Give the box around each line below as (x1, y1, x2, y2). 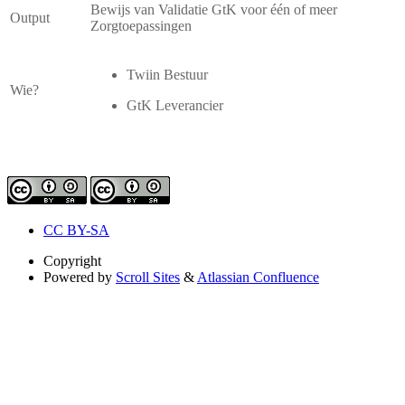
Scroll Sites (116, 268, 180, 285)
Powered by (43, 268, 112, 285)
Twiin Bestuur (127, 66, 208, 82)
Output (10, 9, 50, 25)
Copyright (43, 252, 101, 268)
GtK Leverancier (127, 97, 223, 113)
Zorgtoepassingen (90, 17, 192, 33)
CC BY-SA (43, 221, 109, 238)
